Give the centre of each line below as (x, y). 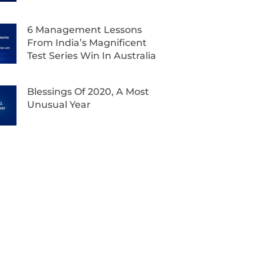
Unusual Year (59, 104)
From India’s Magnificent (87, 42)
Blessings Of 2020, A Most (88, 91)
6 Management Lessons (85, 29)
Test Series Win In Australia (92, 55)
